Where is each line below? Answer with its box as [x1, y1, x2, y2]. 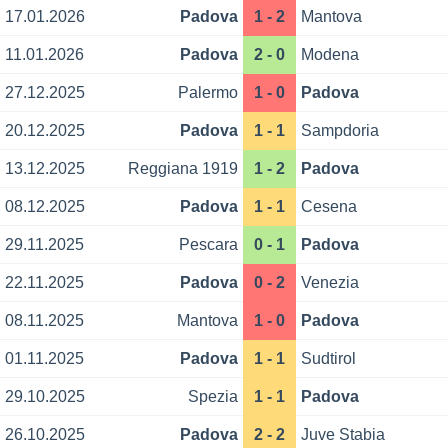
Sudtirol [301, 350, 357, 368]
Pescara [178, 236, 238, 254]
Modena [301, 46, 360, 64]
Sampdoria [301, 122, 380, 140]
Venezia [301, 274, 360, 292]
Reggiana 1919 [127, 160, 238, 178]
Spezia [187, 388, 238, 406]
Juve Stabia [301, 426, 386, 444]
